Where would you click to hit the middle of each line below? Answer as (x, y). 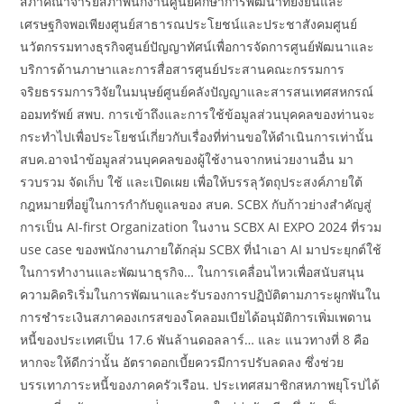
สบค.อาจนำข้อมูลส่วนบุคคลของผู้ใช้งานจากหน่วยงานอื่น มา (187, 160)
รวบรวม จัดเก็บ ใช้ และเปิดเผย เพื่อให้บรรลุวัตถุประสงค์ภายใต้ (192, 182)
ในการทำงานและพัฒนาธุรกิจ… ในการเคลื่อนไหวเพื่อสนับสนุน (193, 272)
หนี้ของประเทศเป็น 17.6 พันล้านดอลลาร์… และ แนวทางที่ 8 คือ (195, 340)
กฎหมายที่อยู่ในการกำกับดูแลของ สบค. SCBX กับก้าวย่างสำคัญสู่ (196, 205)
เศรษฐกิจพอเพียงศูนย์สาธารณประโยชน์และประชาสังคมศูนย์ (189, 24)
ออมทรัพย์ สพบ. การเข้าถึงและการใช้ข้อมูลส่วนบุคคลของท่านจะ (198, 115)
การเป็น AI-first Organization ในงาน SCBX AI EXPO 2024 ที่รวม (201, 227)
